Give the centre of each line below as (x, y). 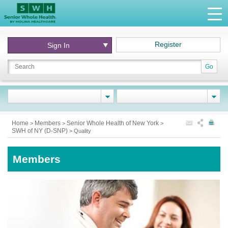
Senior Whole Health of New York (113, 123)
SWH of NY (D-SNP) (40, 131)
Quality (82, 131)
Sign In (59, 45)
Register (168, 44)
